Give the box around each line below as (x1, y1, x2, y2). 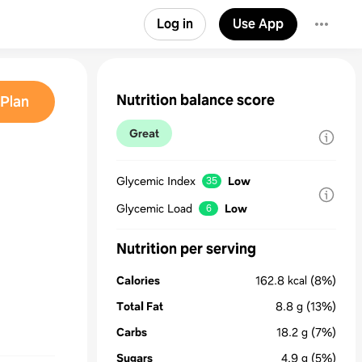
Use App (233, 15, 284, 32)
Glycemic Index (116, 174, 196, 188)
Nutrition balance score (116, 90, 275, 110)
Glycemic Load (116, 201, 192, 216)
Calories (116, 273, 160, 288)
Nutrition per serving (116, 239, 256, 259)
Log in (157, 15, 193, 32)
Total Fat (116, 299, 163, 314)
